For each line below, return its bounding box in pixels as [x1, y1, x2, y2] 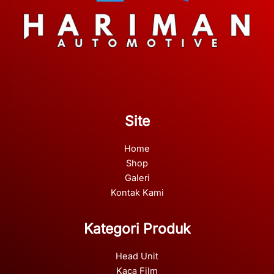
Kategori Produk [83, 220, 191, 237]
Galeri [124, 172, 150, 183]
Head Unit [116, 250, 158, 262]
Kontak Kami [110, 187, 164, 198]
